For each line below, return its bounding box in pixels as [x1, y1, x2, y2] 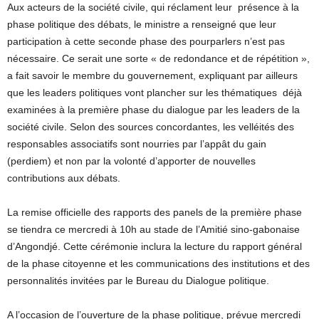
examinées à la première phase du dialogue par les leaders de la [7, 103, 300, 115]
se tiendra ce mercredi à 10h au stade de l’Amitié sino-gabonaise [7, 223, 300, 235]
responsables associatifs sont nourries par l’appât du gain [7, 137, 266, 150]
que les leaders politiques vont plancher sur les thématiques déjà [7, 86, 302, 98]
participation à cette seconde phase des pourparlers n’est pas [7, 35, 285, 47]
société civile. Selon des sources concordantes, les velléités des [7, 120, 294, 132]
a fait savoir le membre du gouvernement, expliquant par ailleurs [7, 69, 298, 81]
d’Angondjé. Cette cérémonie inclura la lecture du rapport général [7, 240, 302, 252]
